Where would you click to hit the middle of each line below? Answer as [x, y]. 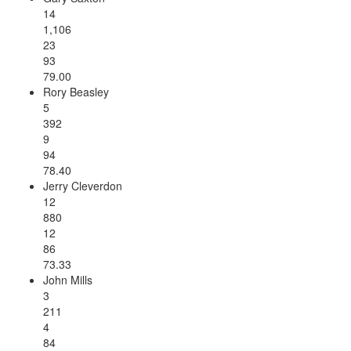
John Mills [68, 279]
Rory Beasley [76, 91]
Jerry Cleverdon [83, 185]
